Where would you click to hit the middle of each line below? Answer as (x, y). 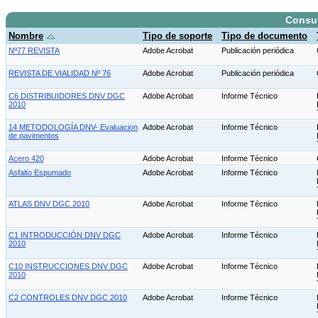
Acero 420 (26, 159)
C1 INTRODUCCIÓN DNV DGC (65, 235)
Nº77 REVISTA (34, 51)
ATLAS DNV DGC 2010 (49, 204)
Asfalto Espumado (40, 173)
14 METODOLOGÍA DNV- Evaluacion (73, 127)
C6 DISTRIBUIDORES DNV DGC (67, 96)
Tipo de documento (264, 36)
